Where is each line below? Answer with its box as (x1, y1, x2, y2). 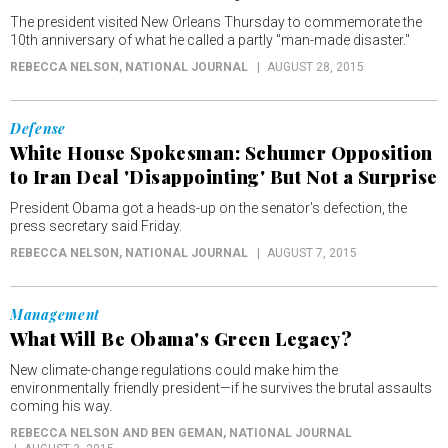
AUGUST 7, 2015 (267, 246, 357, 260)
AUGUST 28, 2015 (267, 60, 364, 74)
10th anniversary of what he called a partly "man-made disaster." (10, 32, 410, 48)
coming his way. (10, 398, 112, 414)
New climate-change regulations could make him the (10, 362, 338, 378)
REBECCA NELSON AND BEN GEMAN (10, 426, 223, 440)
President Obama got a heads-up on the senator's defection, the (10, 200, 407, 216)
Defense (10, 119, 66, 138)
